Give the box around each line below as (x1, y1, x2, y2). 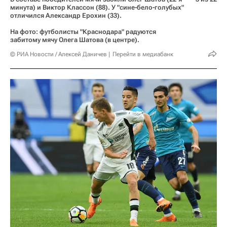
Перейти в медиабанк (112, 50, 173, 58)
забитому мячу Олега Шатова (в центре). (10, 35, 139, 44)
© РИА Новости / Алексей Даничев (10, 50, 107, 58)
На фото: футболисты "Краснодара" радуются (10, 27, 156, 35)
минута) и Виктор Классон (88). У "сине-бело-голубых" (10, 3, 184, 11)
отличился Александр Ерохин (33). (10, 11, 122, 19)
